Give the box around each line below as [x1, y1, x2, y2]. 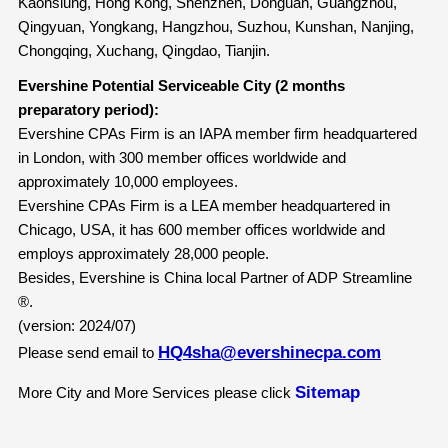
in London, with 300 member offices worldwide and [17, 149, 346, 167]
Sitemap [294, 383, 360, 402]
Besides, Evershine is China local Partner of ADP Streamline [17, 269, 412, 287]
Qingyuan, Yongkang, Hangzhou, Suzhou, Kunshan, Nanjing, [17, 18, 414, 36]
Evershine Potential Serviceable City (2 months [17, 77, 345, 95]
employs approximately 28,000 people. [17, 245, 269, 263]
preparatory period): [17, 101, 159, 119]
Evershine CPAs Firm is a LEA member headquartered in [17, 197, 390, 215]
